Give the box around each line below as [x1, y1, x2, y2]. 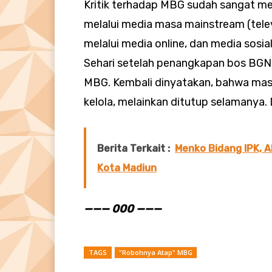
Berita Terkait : [97, 143, 170, 155]
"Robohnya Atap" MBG [119, 248, 192, 257]
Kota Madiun [97, 162, 157, 174]
